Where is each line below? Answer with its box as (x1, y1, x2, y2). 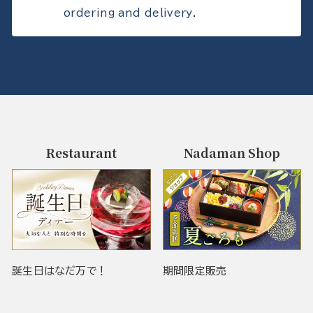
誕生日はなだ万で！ (12, 265, 108, 276)
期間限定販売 (162, 265, 227, 276)
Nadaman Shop (183, 143, 280, 161)
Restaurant (45, 143, 117, 161)
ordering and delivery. (64, 7, 197, 18)
